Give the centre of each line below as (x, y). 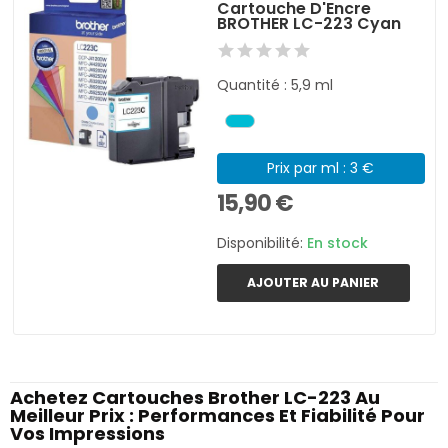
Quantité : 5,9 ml (275, 84)
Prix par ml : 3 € (321, 167)
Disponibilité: (262, 242)
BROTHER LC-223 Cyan (309, 23)
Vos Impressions (87, 433)
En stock (338, 242)
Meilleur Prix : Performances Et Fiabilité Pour (217, 415)
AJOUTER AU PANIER (313, 282)
